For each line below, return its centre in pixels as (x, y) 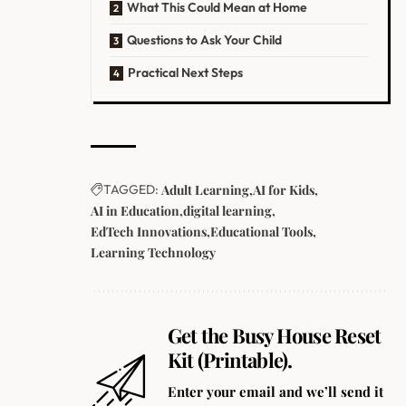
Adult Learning (205, 189)
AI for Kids (284, 189)
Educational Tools (261, 231)
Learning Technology (153, 252)
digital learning (227, 210)
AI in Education (135, 210)
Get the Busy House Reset (275, 335)
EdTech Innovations (149, 231)
